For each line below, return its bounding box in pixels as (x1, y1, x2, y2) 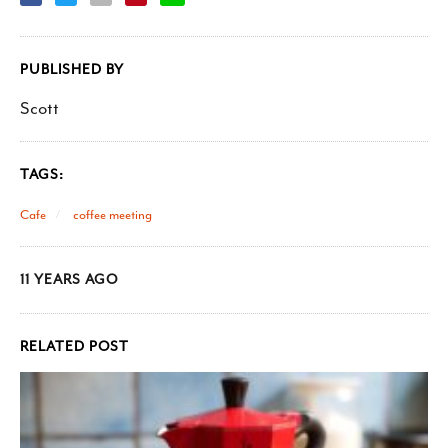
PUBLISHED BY (20, 61, 124, 78)
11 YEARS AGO (20, 271, 118, 288)
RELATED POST (20, 338, 129, 355)
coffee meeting (70, 206, 152, 223)
